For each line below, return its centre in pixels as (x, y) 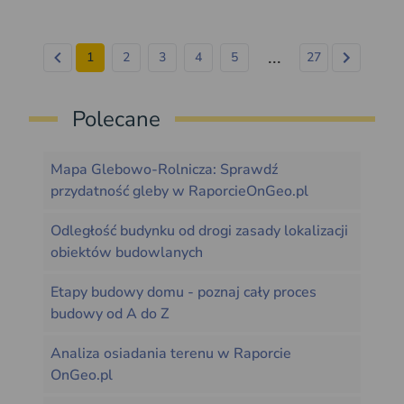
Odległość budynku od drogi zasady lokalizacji (199, 231)
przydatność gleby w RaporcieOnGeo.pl (179, 192)
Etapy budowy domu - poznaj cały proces (184, 293)
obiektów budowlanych (127, 253)
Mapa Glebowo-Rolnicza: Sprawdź (164, 170)
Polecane (116, 119)
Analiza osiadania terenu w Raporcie (171, 354)
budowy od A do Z (110, 314)
